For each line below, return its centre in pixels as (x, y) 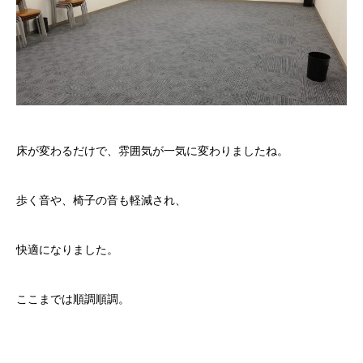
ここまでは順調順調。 (73, 299)
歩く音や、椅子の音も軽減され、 (101, 200)
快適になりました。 (67, 249)
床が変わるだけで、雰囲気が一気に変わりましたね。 (152, 150)
